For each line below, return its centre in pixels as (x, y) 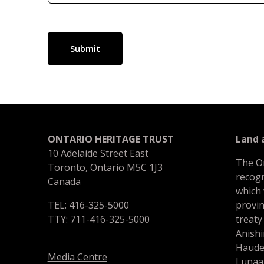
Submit (85, 49)
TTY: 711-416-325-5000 (98, 219)
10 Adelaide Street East (98, 153)
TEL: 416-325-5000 (88, 205)
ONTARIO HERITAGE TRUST (110, 139)
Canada (64, 181)
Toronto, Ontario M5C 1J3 (105, 167)
